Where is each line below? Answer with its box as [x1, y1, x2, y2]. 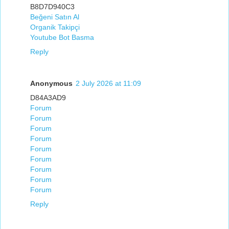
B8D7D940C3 [30, 2, 75, 11]
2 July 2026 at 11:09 [76, 79, 141, 87]
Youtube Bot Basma [30, 33, 94, 41]
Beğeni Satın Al [30, 12, 79, 21]
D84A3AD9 [30, 93, 66, 102]
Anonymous [30, 79, 73, 87]
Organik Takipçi [30, 22, 80, 31]
